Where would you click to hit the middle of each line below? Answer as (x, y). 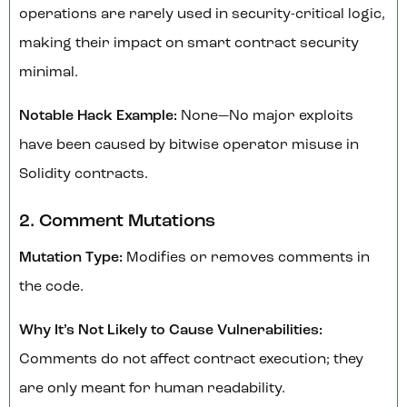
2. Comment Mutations (117, 222)
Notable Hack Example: (100, 117)
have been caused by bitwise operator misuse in (189, 146)
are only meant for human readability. (152, 389)
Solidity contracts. (84, 175)
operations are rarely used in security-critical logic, (202, 15)
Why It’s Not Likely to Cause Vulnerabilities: (171, 331)
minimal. (49, 73)
